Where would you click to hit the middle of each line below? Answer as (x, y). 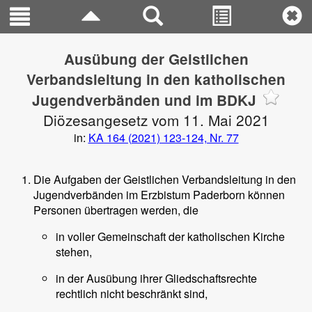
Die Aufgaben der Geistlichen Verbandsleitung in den (165, 179)
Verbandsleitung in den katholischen (156, 79)
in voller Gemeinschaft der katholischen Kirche (170, 236)
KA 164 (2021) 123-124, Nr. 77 (163, 138)
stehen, (74, 252)
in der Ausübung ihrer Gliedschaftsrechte (156, 278)
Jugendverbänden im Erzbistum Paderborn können (159, 195)
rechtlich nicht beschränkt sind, (132, 294)
